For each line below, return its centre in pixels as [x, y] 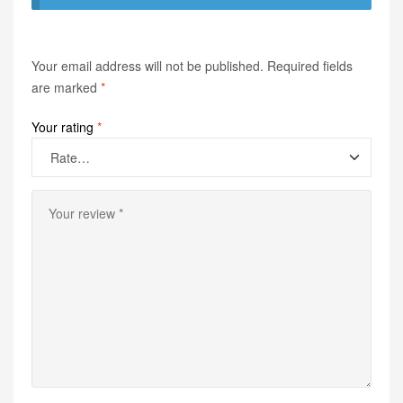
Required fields [310, 66]
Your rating [64, 127]
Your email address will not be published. [148, 66]
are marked [66, 88]
